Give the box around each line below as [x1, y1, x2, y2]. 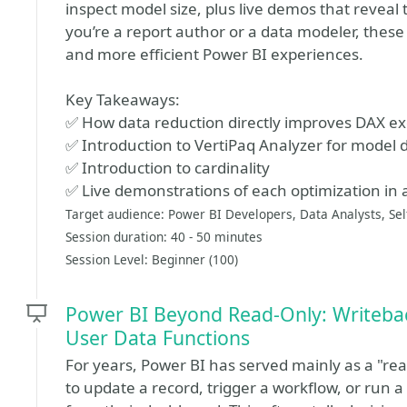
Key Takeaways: [65, 89, 180, 110]
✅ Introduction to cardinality [65, 157, 270, 178]
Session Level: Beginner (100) [65, 251, 238, 268]
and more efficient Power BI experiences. [65, 44, 363, 65]
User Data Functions [65, 324, 250, 351]
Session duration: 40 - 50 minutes [65, 228, 263, 245]
